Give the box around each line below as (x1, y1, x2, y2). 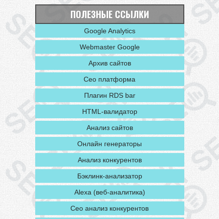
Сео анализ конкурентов (70, 204, 149, 212)
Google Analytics (84, 27, 135, 35)
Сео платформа (84, 75, 135, 83)
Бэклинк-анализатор (77, 172, 142, 180)
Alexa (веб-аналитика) (74, 188, 145, 196)
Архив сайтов (88, 59, 131, 67)
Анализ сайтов (86, 124, 133, 131)
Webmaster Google (79, 43, 140, 51)
